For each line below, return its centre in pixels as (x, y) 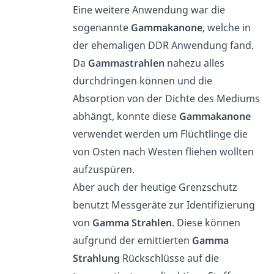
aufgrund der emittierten (133, 241)
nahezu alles (195, 63)
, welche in (227, 28)
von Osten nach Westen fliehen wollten (164, 152)
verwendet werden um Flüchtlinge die (161, 134)
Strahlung (97, 258)
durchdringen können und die (143, 81)
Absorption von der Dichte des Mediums (167, 99)
